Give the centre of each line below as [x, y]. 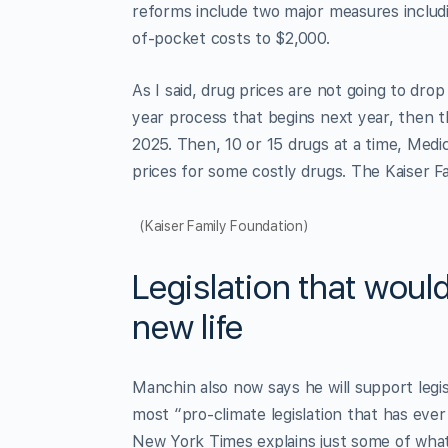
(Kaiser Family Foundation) [224, 225]
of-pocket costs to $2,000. [231, 38]
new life [188, 326]
